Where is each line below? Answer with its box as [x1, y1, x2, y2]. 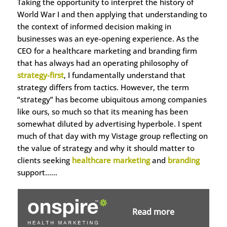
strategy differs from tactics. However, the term [17, 82, 189, 92]
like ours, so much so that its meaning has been [17, 106, 188, 117]
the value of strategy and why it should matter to [17, 142, 195, 153]
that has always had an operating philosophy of [17, 57, 188, 68]
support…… [17, 167, 57, 177]
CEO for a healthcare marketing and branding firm [17, 45, 197, 56]
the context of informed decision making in [17, 21, 171, 31]
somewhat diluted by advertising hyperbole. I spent [17, 118, 202, 129]
